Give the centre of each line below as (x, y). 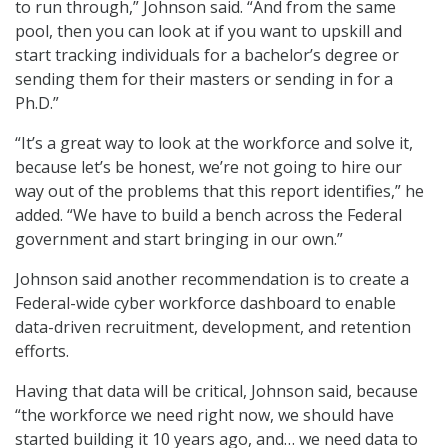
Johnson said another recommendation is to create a (212, 278)
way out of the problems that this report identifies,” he (219, 190)
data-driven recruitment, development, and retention (213, 326)
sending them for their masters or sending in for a (204, 78)
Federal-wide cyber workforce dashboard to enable (205, 302)
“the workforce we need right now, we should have (204, 414)
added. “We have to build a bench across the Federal (208, 214)
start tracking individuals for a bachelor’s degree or (207, 54)
